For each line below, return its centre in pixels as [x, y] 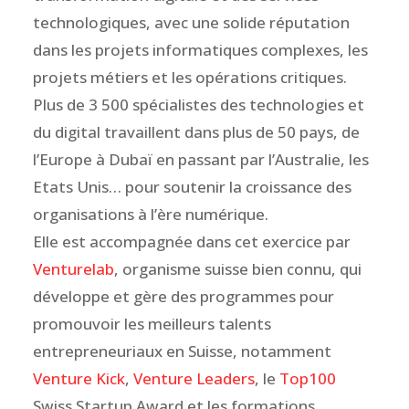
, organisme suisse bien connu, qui [237, 268]
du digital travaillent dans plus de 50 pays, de [196, 131]
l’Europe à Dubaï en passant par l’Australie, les [200, 159]
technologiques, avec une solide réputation [191, 22]
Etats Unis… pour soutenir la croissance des [192, 186]
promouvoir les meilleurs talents [152, 323]
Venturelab [73, 268]
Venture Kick [79, 378]
